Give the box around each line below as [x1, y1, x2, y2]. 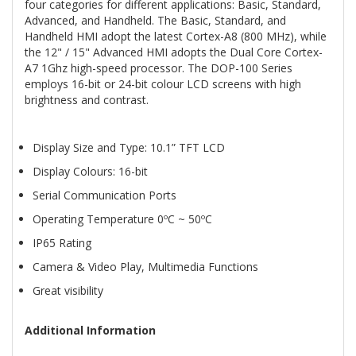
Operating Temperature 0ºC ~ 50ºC [33, 211, 215, 226]
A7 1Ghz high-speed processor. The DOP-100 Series [25, 60, 292, 75]
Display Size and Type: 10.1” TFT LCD [33, 140, 228, 155]
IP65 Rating [33, 235, 95, 250]
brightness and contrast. [25, 92, 152, 107]
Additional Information [25, 323, 156, 338]
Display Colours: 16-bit [33, 164, 151, 179]
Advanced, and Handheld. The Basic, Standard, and [25, 13, 286, 28]
